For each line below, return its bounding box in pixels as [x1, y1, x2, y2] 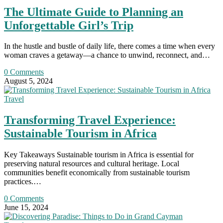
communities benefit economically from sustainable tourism [4, 168, 190, 177]
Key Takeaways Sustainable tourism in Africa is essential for [4, 150, 194, 159]
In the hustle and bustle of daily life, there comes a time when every [4, 42, 215, 51]
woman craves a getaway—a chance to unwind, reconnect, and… [4, 51, 210, 60]
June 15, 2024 [4, 203, 48, 212]
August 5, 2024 [4, 77, 53, 86]
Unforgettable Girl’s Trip [4, 18, 133, 32]
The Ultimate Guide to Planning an [4, 5, 183, 18]
